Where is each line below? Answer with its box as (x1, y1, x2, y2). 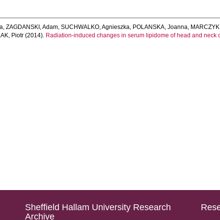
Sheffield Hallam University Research (25, 202, 171, 212)
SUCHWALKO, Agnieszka (61, 24, 130, 30)
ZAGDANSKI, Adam (6, 24, 58, 30)
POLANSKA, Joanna (133, 24, 188, 30)
